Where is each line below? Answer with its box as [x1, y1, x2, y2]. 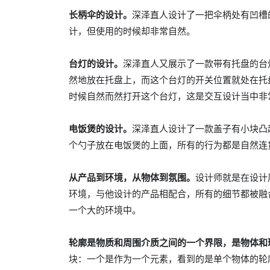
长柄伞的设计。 [69, 8, 132, 20]
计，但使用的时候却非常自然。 [69, 25, 195, 37]
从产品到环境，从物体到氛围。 [69, 171, 195, 183]
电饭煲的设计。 [69, 122, 132, 134]
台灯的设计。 [69, 57, 123, 69]
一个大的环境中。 [69, 204, 141, 216]
